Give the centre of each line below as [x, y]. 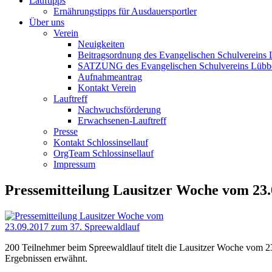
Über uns [47, 22]
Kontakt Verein [107, 88]
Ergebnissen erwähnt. [46, 258]
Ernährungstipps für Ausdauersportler [125, 11]
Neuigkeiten [101, 44]
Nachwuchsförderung [119, 110]
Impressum [74, 164]
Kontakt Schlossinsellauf [101, 142]
